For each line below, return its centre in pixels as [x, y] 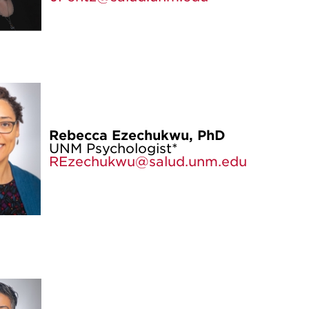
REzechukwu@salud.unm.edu [148, 162]
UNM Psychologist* [113, 149]
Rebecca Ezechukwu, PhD [137, 136]
